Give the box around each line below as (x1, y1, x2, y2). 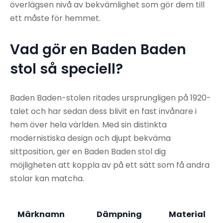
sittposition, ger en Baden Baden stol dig (10, 146, 166, 158)
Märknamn (17, 209, 65, 221)
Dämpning (97, 209, 142, 221)
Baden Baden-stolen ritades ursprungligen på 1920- (10, 92, 211, 104)
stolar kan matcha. (10, 173, 84, 185)
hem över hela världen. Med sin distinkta (10, 119, 167, 131)
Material (169, 209, 206, 221)
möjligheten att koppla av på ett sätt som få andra (10, 159, 210, 171)
